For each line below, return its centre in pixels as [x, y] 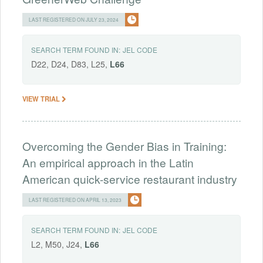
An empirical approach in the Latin [108, 162]
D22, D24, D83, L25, [70, 64]
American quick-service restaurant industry [130, 178]
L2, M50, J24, [58, 244]
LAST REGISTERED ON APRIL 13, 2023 [75, 199]
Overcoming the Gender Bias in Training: [124, 146]
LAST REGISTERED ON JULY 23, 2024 [74, 19]
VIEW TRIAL [42, 98]
